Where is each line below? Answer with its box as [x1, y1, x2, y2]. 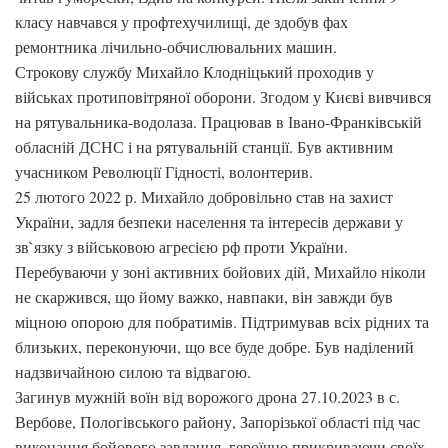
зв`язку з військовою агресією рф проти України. [15, 236, 348, 257]
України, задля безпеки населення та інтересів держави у [15, 211, 403, 232]
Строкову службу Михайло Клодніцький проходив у [15, 61, 374, 82]
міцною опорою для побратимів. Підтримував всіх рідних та [15, 311, 429, 332]
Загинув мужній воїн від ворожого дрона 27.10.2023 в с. [15, 386, 400, 407]
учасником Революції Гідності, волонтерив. [15, 161, 313, 182]
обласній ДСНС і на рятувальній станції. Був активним [15, 136, 393, 157]
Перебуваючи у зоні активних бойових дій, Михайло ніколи [15, 261, 426, 282]
